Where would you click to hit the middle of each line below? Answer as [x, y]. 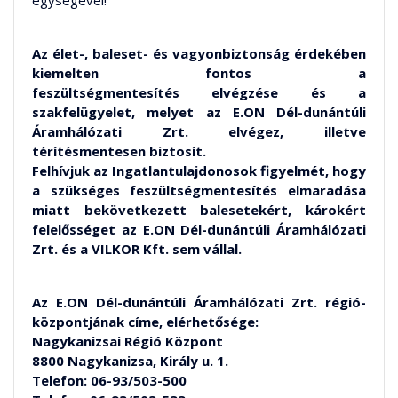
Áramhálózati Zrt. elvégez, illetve [199, 132]
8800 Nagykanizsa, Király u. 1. [130, 361]
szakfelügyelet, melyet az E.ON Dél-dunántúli [199, 112]
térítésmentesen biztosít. [119, 151]
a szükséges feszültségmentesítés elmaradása [199, 191]
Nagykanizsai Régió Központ [127, 342]
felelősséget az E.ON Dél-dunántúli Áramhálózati [199, 230]
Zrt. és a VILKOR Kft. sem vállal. [137, 249]
